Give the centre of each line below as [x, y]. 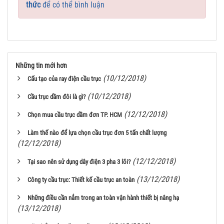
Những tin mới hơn [41, 65]
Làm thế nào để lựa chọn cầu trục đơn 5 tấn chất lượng [97, 133]
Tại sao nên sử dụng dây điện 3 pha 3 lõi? [79, 162]
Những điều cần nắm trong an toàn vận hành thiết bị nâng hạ [103, 198]
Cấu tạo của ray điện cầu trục [64, 79]
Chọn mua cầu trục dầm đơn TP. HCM [75, 115]
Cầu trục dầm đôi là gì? [56, 97]
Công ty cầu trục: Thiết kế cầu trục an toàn [81, 180]
